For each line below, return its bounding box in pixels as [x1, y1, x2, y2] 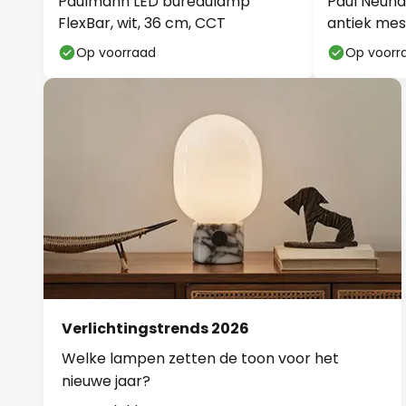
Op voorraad [76, 43, 156, 62]
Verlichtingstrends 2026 [62, 317, 249, 339]
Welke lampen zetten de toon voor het [62, 347, 339, 369]
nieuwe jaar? [62, 370, 150, 391]
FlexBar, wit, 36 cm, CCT [58, 13, 226, 34]
